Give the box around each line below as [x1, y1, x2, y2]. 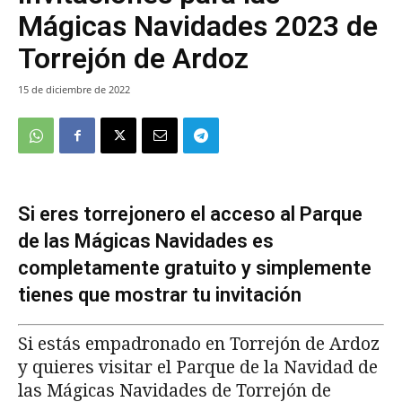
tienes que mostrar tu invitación [18, 284, 301, 307]
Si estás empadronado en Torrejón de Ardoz [18, 334, 380, 355]
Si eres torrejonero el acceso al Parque [18, 203, 363, 226]
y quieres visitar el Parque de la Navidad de [18, 357, 378, 379]
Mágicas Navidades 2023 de [18, 9, 378, 44]
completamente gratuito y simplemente [18, 257, 371, 280]
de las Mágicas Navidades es [18, 230, 274, 253]
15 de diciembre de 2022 [18, 83, 130, 97]
